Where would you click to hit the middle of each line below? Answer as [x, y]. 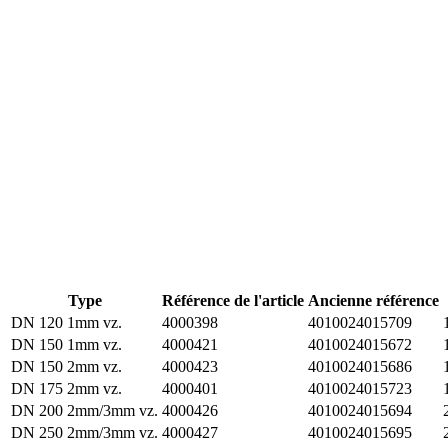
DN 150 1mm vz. [66, 344]
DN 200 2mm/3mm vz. [84, 410]
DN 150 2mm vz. [66, 366]
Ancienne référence [373, 300]
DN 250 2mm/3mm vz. [84, 432]
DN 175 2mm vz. [66, 388]
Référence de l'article [233, 300]
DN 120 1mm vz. [66, 322]
